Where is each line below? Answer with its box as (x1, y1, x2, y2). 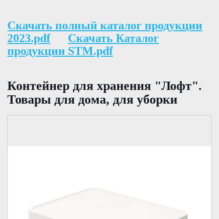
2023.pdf (7, 31, 50, 44)
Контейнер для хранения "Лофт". (7, 79, 202, 93)
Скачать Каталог (68, 31, 159, 44)
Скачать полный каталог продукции (7, 19, 202, 32)
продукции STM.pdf (7, 44, 113, 57)
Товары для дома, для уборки (7, 92, 177, 107)
